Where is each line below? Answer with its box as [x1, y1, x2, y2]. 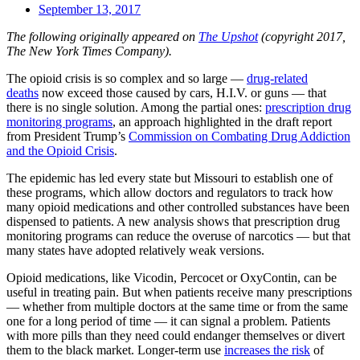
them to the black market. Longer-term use [6, 342, 224, 357]
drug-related [247, 71, 308, 85]
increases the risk [224, 342, 310, 357]
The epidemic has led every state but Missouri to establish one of [6, 170, 333, 185]
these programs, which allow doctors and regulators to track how [6, 185, 333, 199]
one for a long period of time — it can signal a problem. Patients [6, 313, 330, 328]
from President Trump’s [6, 129, 129, 143]
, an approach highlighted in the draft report [112, 114, 332, 129]
